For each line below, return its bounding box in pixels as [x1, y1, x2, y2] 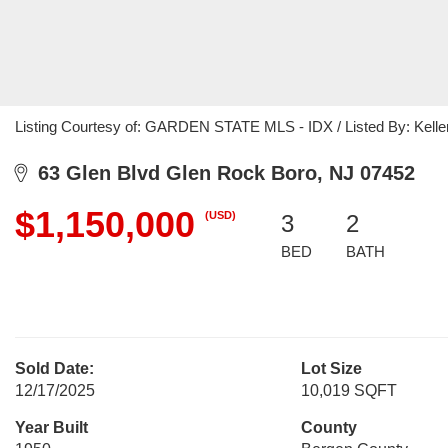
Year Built [15, 419, 88, 436]
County [300, 419, 357, 436]
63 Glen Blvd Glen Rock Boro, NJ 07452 [26, 162, 415, 184]
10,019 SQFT [300, 382, 397, 399]
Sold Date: [15, 360, 94, 377]
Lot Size [300, 360, 362, 377]
